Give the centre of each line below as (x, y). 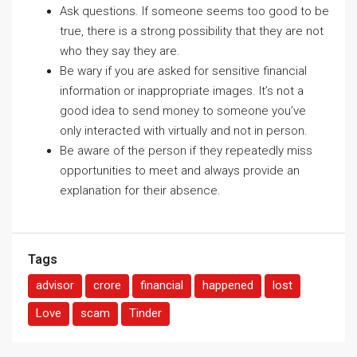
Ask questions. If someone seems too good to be (194, 11)
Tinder (145, 313)
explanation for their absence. (140, 190)
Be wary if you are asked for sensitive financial (183, 71)
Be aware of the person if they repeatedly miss (186, 151)
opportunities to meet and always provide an (180, 171)
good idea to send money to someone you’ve (183, 111)
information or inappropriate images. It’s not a (182, 91)
